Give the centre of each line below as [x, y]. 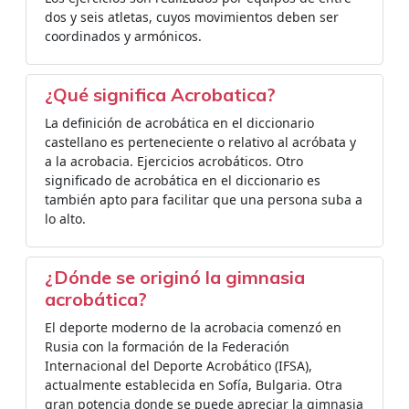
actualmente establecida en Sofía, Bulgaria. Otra [194, 385]
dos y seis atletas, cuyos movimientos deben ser [192, 17]
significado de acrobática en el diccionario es [183, 180]
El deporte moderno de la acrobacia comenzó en [193, 327]
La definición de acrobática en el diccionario [179, 123]
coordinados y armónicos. [123, 36]
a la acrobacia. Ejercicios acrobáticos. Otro [174, 161]
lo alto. [65, 219]
